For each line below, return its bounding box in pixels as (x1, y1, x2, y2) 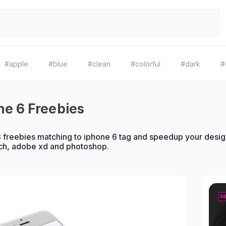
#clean (88, 60, 110, 68)
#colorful (131, 60, 160, 68)
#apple (5, 60, 28, 68)
